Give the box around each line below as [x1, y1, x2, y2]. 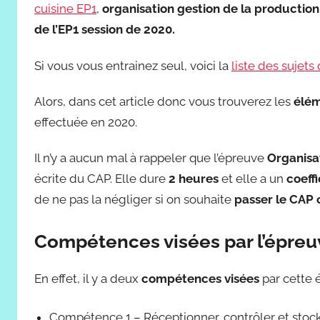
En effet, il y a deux [34, 271, 141, 286]
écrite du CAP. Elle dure [34, 171, 169, 186]
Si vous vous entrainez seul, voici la [34, 58, 231, 73]
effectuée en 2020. [34, 114, 137, 129]
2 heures [169, 171, 219, 186]
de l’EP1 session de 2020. [34, 22, 175, 37]
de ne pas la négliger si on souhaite [34, 192, 234, 206]
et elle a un [219, 171, 286, 186]
